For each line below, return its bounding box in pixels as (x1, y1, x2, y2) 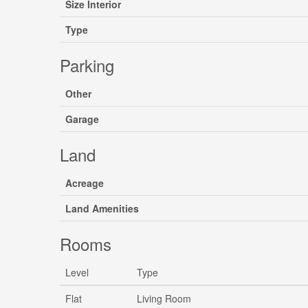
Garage (65, 112, 99, 126)
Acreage (65, 176, 104, 190)
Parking (60, 53, 114, 77)
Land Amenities (65, 201, 139, 215)
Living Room (137, 291, 191, 305)
